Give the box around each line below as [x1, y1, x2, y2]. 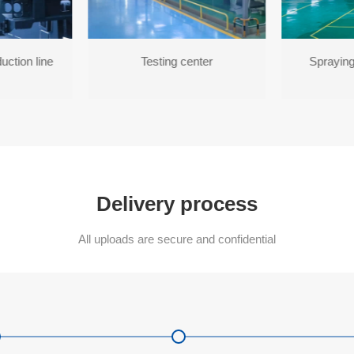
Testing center [141, 85, 213, 100]
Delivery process [96, 223, 258, 247]
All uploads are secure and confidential [78, 263, 276, 277]
